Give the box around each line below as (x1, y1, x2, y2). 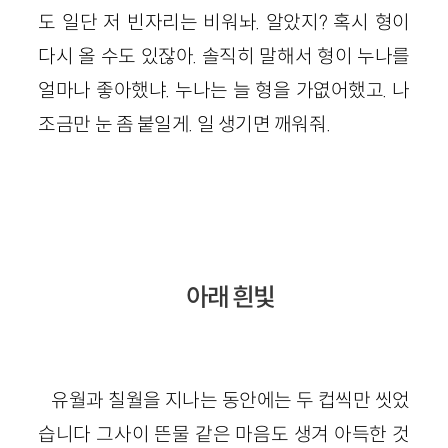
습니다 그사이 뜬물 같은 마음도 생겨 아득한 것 (38, 421, 410, 446)
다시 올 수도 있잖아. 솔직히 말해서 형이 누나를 (38, 44, 410, 69)
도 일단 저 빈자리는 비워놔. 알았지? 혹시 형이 (38, 10, 410, 35)
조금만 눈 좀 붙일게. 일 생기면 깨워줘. (38, 112, 331, 137)
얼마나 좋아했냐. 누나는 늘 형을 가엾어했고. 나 (38, 78, 410, 103)
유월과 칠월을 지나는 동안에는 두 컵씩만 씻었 (51, 387, 410, 412)
